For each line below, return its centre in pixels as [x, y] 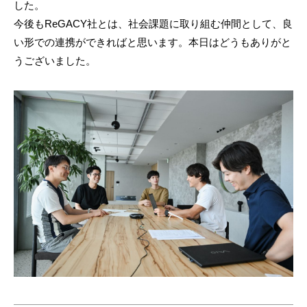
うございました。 [55, 60]
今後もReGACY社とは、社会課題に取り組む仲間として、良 [153, 23]
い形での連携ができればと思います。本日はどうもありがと [152, 42]
